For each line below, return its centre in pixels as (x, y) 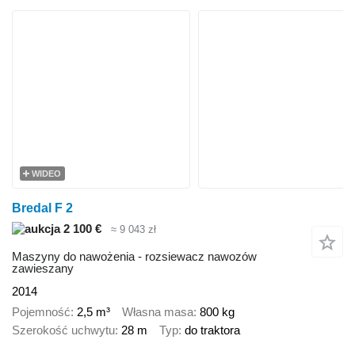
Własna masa (158, 312)
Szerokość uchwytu (63, 330)
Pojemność (41, 312)
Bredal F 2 (42, 208)
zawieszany (43, 268)
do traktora (212, 330)
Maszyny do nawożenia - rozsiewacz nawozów (134, 256)
